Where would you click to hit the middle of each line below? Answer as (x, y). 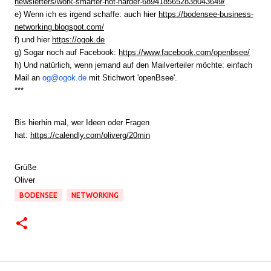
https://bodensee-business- (206, 14)
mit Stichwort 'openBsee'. (132, 78)
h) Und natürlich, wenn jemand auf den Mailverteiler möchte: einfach (133, 65)
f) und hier (33, 40)
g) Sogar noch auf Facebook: (67, 52)
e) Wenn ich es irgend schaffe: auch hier (87, 14)
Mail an (28, 78)
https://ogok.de (78, 40)
